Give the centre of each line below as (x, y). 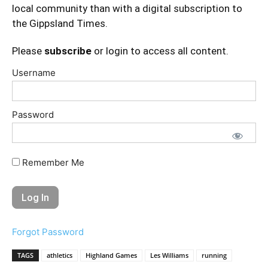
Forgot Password (48, 232)
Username (34, 72)
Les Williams (169, 255)
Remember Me (52, 162)
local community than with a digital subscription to (127, 8)
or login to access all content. (160, 51)
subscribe (68, 51)
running (214, 255)
